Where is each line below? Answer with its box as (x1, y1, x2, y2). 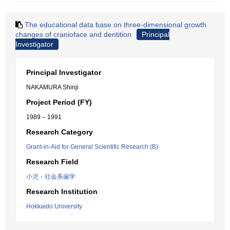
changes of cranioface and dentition (15, 30, 131, 39)
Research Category (26, 128, 93, 136)
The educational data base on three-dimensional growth (25, 21, 206, 29)
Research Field (26, 158, 79, 166)
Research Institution (26, 187, 98, 196)
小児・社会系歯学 (26, 173, 75, 180)
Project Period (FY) (26, 98, 92, 106)
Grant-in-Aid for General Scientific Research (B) (26, 143, 158, 150)
